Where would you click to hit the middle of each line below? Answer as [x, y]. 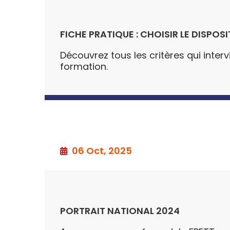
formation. [84, 66]
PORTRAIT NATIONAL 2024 [120, 210]
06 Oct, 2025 [101, 150]
